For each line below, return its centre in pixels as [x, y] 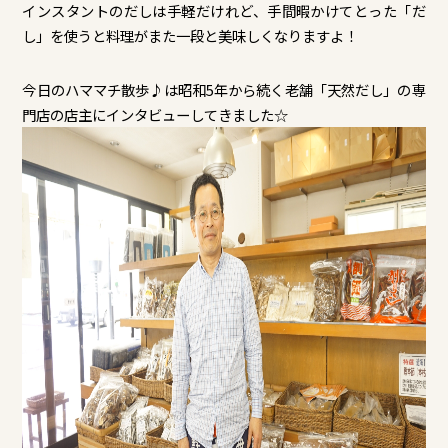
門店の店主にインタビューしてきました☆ [155, 114]
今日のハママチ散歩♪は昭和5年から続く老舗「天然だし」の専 [224, 89]
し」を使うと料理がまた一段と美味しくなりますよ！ [190, 36]
